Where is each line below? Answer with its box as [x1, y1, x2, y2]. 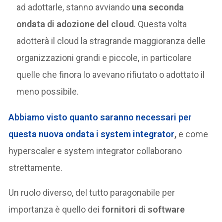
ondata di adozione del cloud [16, 19, 134, 29]
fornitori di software [102, 204, 185, 215]
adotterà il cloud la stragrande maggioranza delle [16, 36, 206, 46]
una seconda [130, 2, 184, 12]
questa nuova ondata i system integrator [8, 129, 175, 139]
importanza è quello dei [8, 204, 102, 215]
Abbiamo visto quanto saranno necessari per [8, 112, 192, 122]
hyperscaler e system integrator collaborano [8, 146, 182, 156]
